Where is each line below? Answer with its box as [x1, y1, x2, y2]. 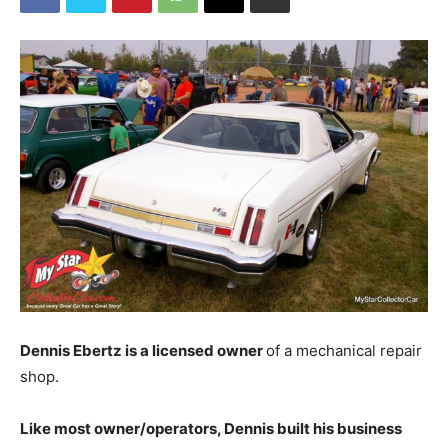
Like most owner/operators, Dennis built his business [20, 418, 402, 438]
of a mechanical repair [266, 340, 422, 360]
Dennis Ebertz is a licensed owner [20, 340, 266, 360]
